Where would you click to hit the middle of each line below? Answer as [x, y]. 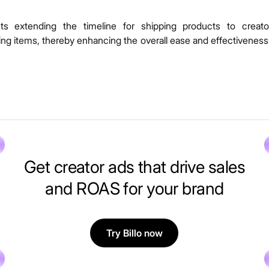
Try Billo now [134, 233]
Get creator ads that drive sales [134, 167]
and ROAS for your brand [134, 189]
